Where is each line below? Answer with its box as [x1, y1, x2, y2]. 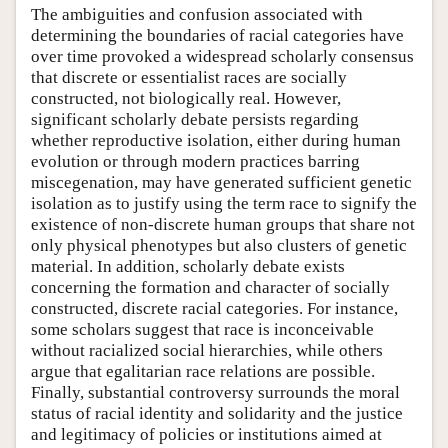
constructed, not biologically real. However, [31, 88, 341, 108]
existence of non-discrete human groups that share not [31, 214, 415, 234]
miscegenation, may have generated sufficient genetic [31, 172, 412, 192]
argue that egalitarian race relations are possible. [31, 361, 375, 381]
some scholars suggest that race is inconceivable [31, 319, 374, 339]
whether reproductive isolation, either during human [31, 130, 401, 150]
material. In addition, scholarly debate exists [31, 256, 345, 276]
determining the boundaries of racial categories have [31, 25, 404, 45]
